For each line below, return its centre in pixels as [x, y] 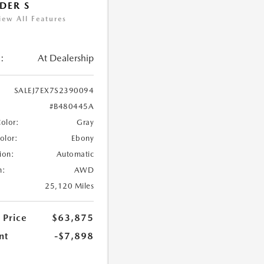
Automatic [75, 154]
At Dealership [66, 58]
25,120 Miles [70, 186]
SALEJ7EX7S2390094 [54, 91]
